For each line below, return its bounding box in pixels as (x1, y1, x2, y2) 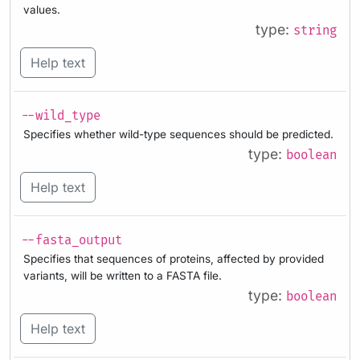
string (293, 23, 337, 39)
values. (23, 3, 60, 17)
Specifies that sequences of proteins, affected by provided (23, 252, 324, 265)
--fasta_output (21, 232, 122, 248)
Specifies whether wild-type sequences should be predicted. (23, 128, 333, 141)
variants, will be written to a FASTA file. (23, 268, 222, 282)
